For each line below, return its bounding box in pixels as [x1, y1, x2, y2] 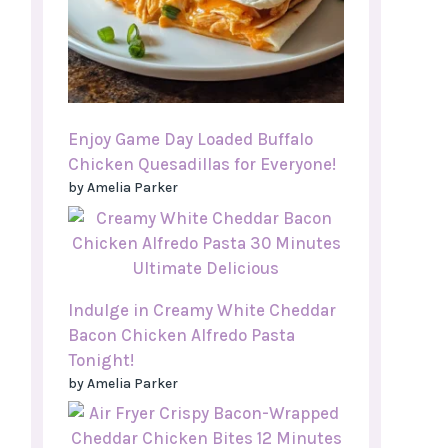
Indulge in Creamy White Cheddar [68, 299, 336, 320]
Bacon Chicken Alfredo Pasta [68, 324, 295, 345]
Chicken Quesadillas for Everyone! [68, 154, 336, 175]
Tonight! [68, 349, 134, 370]
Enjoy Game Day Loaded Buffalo [68, 129, 313, 150]
